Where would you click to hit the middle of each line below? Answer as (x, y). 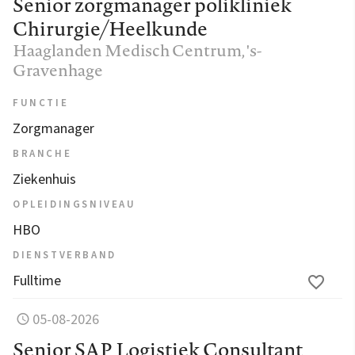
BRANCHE (42, 153)
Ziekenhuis (44, 179)
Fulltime (37, 281)
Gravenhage (58, 70)
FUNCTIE (41, 103)
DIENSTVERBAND (65, 255)
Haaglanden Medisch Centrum (127, 50)
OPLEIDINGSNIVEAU (74, 204)
